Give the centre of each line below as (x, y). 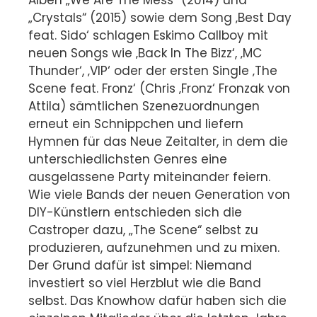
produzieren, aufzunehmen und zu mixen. (154, 248)
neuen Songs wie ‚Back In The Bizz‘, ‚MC (145, 53)
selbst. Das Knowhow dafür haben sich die (157, 301)
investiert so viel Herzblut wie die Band (145, 283)
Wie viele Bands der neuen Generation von (159, 195)
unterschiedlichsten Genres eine (128, 160)
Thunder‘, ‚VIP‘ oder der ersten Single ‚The (153, 71)
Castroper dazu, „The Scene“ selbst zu (143, 230)
